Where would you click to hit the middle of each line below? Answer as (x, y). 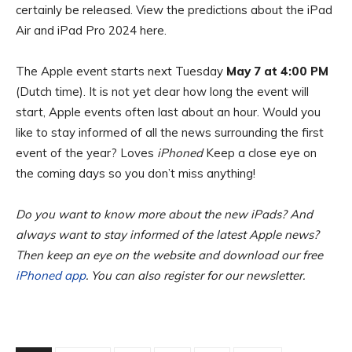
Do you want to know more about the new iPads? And (164, 214)
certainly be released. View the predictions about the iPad (174, 10)
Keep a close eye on (260, 153)
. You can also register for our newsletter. (195, 276)
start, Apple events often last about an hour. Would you (168, 112)
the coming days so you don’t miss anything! (136, 174)
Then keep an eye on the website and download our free (169, 255)
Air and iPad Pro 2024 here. (91, 31)
